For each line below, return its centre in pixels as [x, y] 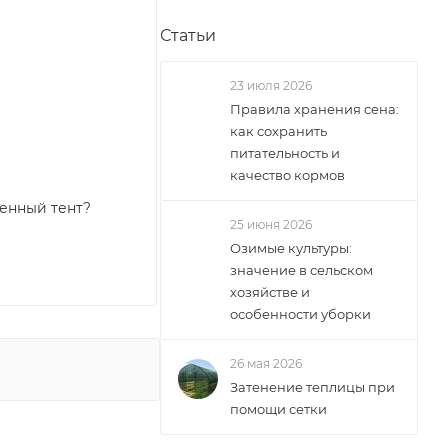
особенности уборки [300, 314]
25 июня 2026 [271, 224]
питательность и [285, 153]
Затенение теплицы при [312, 387]
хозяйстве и [270, 292]
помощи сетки [278, 409]
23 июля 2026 [271, 85]
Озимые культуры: [291, 248]
